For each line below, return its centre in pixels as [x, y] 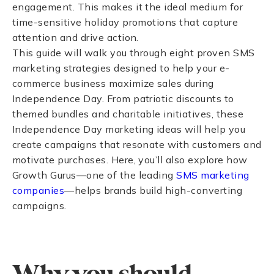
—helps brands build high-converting [154, 190]
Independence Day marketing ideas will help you [129, 129]
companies [39, 190]
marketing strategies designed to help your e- [121, 68]
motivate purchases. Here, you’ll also [99, 160]
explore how [218, 160]
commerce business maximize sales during [113, 83]
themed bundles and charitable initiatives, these [128, 114]
